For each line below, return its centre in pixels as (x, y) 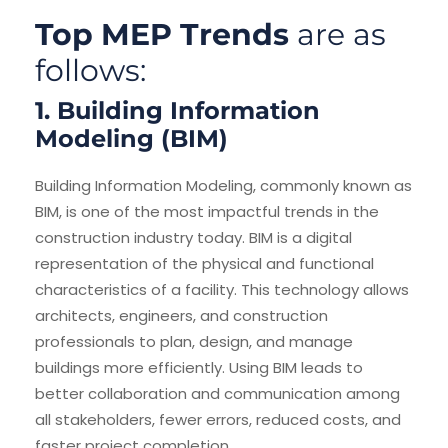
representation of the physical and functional (204, 264)
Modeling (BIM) (131, 139)
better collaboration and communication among (217, 394)
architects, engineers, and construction (181, 316)
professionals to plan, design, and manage (194, 342)
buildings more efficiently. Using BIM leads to (199, 368)
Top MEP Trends (162, 35)
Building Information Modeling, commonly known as (223, 186)
